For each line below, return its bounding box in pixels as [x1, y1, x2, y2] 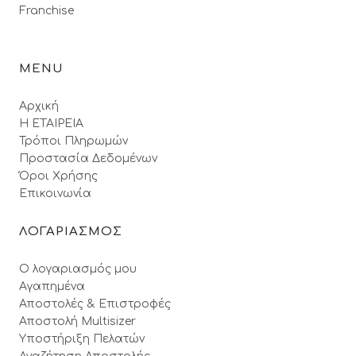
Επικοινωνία [19, 188, 91, 199]
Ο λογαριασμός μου [19, 263, 137, 275]
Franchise [19, 5, 74, 17]
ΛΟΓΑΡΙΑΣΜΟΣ [19, 225, 122, 238]
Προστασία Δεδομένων [19, 153, 157, 164]
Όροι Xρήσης [19, 170, 98, 182]
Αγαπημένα [19, 281, 85, 292]
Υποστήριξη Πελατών [19, 333, 145, 345]
